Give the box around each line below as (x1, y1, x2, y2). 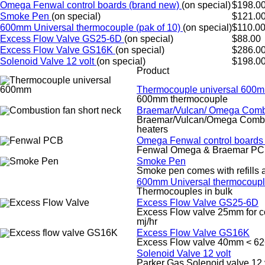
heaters (137, 124, 168, 134)
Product (137, 66, 169, 76)
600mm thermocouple (137, 94, 228, 104)
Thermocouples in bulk (137, 186, 232, 196)
